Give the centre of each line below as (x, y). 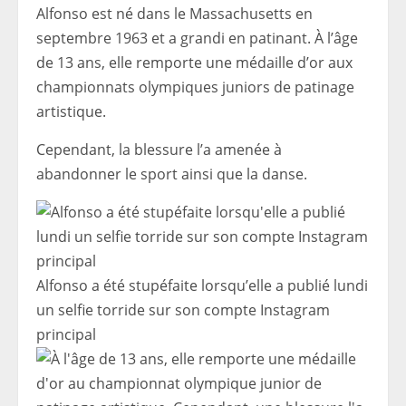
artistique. (71, 112)
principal (66, 335)
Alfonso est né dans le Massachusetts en (174, 14)
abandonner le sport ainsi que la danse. (172, 174)
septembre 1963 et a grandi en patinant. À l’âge (197, 39)
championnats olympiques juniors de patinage (195, 87)
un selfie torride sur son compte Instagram (183, 310)
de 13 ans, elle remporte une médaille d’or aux (194, 63)
